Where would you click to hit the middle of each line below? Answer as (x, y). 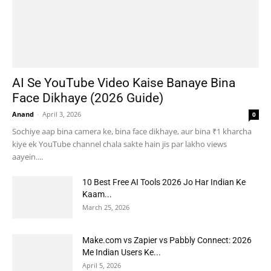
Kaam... (97, 194)
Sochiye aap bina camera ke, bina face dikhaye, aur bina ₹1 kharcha (132, 131)
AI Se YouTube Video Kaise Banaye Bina (124, 83)
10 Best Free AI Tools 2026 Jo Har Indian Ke (164, 182)
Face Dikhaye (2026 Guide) (88, 98)
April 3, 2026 (62, 114)
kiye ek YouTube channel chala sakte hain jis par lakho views (119, 144)
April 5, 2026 (102, 265)
